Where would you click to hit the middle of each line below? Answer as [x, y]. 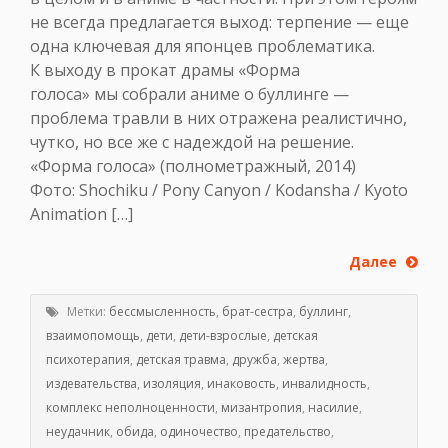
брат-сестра [257, 312]
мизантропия [261, 408]
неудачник [78, 432]
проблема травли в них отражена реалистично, [218, 117]
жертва [304, 360]
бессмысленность [162, 312]
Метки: [86, 312]
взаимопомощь [93, 336]
